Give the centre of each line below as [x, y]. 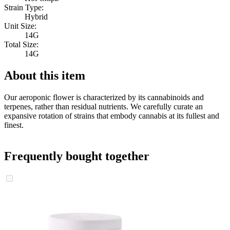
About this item [45, 75]
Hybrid [36, 16]
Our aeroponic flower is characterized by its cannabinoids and [104, 97]
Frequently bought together [77, 156]
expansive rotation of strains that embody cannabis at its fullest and [112, 116]
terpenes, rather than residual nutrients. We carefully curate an [103, 106]
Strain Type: [24, 7]
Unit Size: [20, 26]
